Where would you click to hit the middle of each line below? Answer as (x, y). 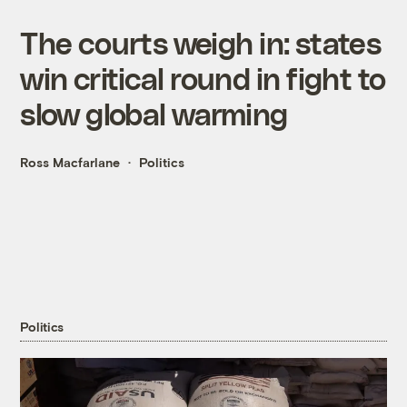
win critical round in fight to (203, 78)
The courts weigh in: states (200, 43)
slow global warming (154, 114)
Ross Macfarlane (70, 163)
